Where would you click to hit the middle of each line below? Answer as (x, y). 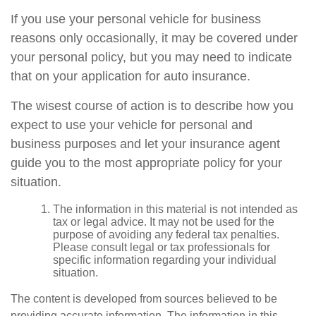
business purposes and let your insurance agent (145, 144)
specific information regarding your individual (165, 260)
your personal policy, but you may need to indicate (151, 57)
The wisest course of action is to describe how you (152, 106)
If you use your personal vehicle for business (136, 19)
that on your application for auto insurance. (130, 76)
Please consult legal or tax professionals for (162, 247)
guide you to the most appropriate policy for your (146, 163)
